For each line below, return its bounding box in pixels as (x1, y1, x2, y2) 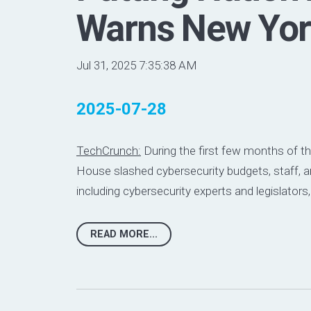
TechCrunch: (76, 143, 141, 158)
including (76, 183, 123, 198)
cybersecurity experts (123, 183, 232, 198)
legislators (256, 183, 308, 198)
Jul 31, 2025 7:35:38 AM (76, 58, 197, 73)
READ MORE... (90, 228, 158, 240)
